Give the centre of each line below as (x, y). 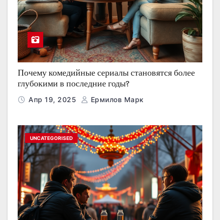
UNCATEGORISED (51, 138)
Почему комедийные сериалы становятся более (106, 72)
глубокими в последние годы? (74, 83)
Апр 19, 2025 (54, 99)
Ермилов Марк (116, 99)
